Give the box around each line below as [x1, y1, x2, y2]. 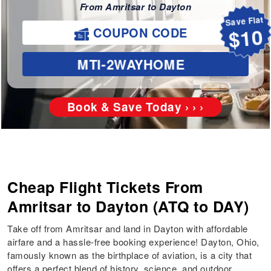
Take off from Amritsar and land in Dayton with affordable [7, 222, 248, 235]
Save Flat [228, 16, 263, 28]
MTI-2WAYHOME [82, 55, 180, 73]
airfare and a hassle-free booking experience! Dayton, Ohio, [7, 235, 260, 249]
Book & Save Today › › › [67, 99, 204, 116]
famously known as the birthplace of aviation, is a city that [7, 249, 252, 262]
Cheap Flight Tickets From [7, 176, 203, 198]
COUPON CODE [89, 24, 188, 42]
